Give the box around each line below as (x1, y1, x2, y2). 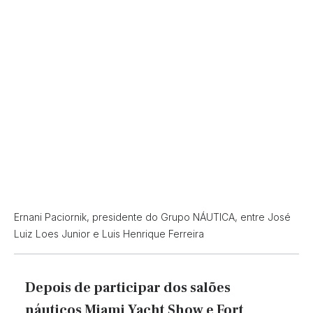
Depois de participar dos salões (25, 278, 231, 297)
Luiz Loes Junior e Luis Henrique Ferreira (14, 227, 204, 240)
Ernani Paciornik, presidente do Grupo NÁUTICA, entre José (14, 210, 291, 223)
